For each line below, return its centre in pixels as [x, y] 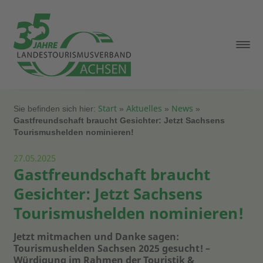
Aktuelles [144, 108]
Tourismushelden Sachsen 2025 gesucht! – [112, 248]
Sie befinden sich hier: [55, 108]
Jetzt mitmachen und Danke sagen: [96, 237]
